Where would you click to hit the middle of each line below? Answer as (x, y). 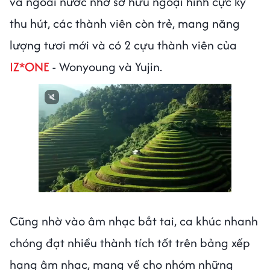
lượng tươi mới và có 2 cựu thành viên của (123, 45)
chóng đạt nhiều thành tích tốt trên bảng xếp (130, 242)
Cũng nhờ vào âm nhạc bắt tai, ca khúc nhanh (134, 221)
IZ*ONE (30, 66)
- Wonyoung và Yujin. (107, 66)
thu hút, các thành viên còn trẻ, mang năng (125, 23)
